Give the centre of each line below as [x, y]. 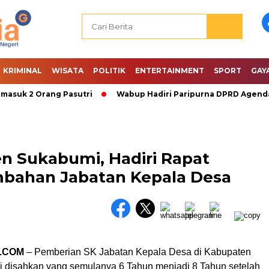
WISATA [68, 71]
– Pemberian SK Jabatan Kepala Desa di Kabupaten [138, 252]
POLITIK [109, 71]
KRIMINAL [23, 71]
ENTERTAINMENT [170, 71]
